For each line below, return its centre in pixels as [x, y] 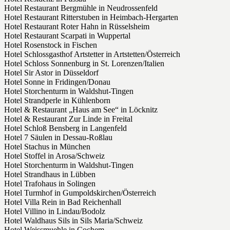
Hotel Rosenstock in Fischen [51, 45]
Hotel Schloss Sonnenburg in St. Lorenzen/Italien [84, 64]
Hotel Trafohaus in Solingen [50, 184]
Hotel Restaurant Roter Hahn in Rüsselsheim [77, 27]
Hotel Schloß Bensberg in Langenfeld [65, 128]
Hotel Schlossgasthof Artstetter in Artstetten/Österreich [92, 54]
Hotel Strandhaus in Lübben [50, 175]
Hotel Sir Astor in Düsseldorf [51, 73]
